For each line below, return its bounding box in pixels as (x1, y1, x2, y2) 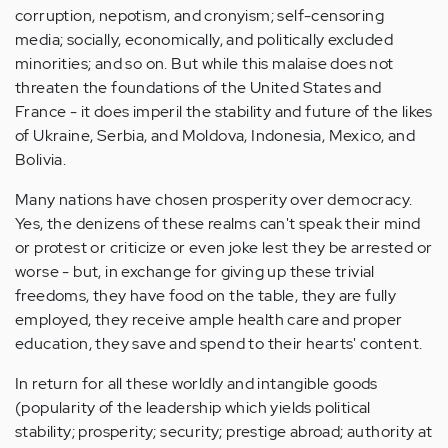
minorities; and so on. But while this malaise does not (15, 53, 394, 74)
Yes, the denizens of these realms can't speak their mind (15, 213, 421, 234)
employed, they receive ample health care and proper (15, 309, 403, 330)
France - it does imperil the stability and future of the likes (15, 101, 433, 122)
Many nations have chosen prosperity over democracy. (15, 189, 413, 210)
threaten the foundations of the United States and (15, 77, 382, 98)
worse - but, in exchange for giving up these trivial (15, 261, 375, 282)
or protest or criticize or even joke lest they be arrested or (15, 237, 433, 258)
